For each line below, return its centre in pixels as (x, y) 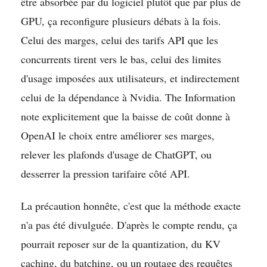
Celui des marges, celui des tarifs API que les (119, 40)
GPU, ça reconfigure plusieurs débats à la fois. (121, 21)
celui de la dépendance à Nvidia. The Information (128, 97)
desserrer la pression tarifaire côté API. (105, 173)
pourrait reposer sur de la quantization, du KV (121, 243)
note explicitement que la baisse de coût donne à (125, 116)
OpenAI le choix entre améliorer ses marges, (118, 135)
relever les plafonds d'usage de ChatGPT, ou (116, 154)
